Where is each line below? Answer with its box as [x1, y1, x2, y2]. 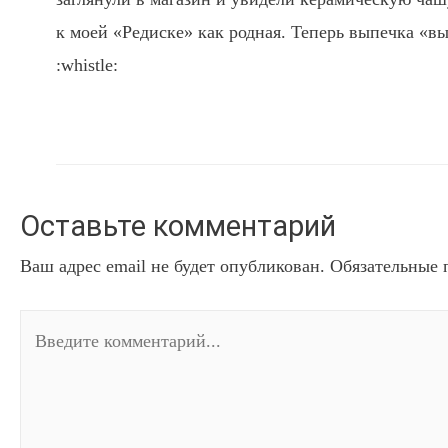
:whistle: [56, 54, 118, 75]
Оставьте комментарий [20, 209, 336, 244]
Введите [19, 315, 83, 336]
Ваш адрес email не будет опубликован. [20, 256, 325, 277]
